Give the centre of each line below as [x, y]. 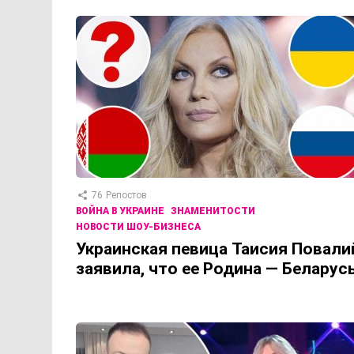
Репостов [126, 196]
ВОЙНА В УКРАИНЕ [120, 211]
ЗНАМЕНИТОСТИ [213, 211]
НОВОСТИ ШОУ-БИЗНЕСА [138, 227]
